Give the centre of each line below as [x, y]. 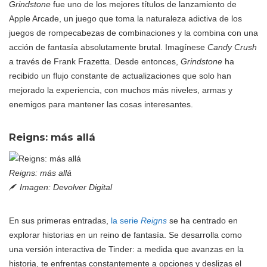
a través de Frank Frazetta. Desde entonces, [95, 61]
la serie [126, 220]
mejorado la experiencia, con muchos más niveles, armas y [121, 90]
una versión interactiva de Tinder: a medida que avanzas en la [126, 249]
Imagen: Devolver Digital [66, 187]
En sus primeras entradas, [60, 220]
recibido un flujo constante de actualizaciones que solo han [120, 75]
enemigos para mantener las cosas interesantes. [101, 104]
